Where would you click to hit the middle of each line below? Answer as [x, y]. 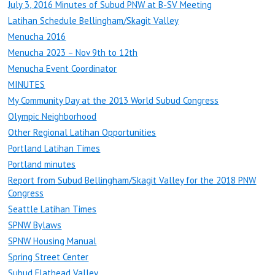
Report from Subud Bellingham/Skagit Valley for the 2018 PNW [132, 180]
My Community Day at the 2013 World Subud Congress [114, 101]
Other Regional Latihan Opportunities [82, 133]
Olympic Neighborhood [52, 117]
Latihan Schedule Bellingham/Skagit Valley [94, 21]
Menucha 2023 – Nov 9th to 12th [73, 53]
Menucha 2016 [37, 37]
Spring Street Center [48, 257]
